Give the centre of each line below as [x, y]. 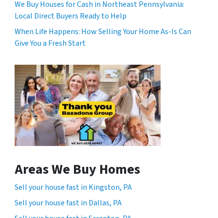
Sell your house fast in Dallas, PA [68, 203]
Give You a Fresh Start [50, 43]
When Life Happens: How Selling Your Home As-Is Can [103, 31]
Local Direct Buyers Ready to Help [71, 16]
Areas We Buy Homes [77, 169]
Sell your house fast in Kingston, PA [73, 187]
